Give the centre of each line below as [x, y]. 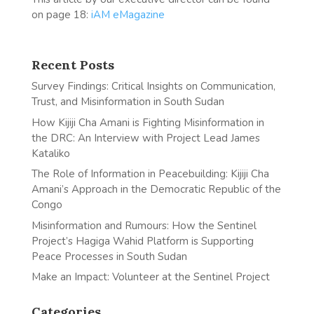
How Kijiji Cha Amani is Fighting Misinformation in [148, 122]
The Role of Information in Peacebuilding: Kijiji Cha [150, 174]
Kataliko [50, 153]
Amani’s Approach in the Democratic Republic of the [156, 189]
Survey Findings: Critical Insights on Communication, [153, 86]
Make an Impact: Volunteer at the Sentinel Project [150, 277]
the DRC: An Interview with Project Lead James [145, 138]
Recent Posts [73, 65]
